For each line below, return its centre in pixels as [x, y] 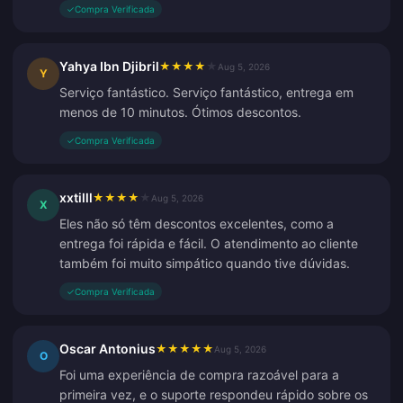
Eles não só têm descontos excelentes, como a [197, 224]
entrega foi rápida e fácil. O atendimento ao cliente [209, 243]
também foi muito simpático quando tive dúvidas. [205, 263]
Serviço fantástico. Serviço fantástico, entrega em [206, 92]
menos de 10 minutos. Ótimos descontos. [180, 112]
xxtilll [76, 197]
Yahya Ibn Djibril [109, 66]
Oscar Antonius [107, 349]
